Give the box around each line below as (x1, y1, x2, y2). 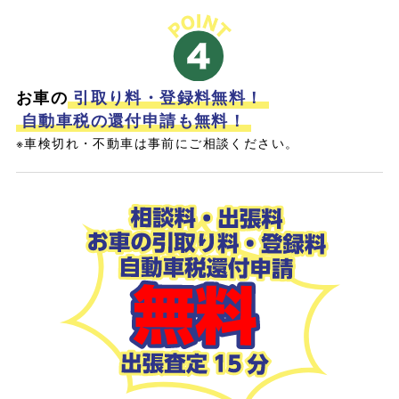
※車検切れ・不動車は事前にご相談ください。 (15, 133, 299, 151)
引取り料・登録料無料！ (73, 85, 264, 109)
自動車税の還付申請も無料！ (20, 108, 247, 132)
